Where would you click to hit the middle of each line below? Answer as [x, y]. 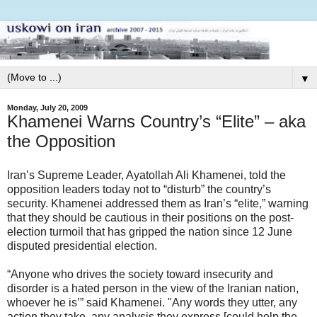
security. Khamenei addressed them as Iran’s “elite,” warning [158, 203]
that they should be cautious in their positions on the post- [150, 217]
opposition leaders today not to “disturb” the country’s [139, 189]
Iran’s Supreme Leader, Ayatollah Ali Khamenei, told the [146, 175]
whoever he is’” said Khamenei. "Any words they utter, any [152, 302]
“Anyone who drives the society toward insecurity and [140, 274]
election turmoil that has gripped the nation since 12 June [150, 231]
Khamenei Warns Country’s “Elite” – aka [156, 121]
